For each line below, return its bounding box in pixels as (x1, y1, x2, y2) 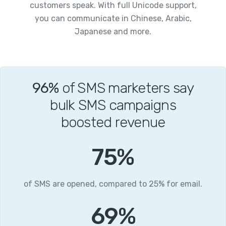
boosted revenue (61, 113, 165, 131)
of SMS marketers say (59, 79, 194, 96)
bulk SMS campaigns (50, 96, 176, 114)
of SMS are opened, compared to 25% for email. (24, 179, 202, 189)
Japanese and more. (75, 26, 151, 36)
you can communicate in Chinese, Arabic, (34, 13, 192, 23)
